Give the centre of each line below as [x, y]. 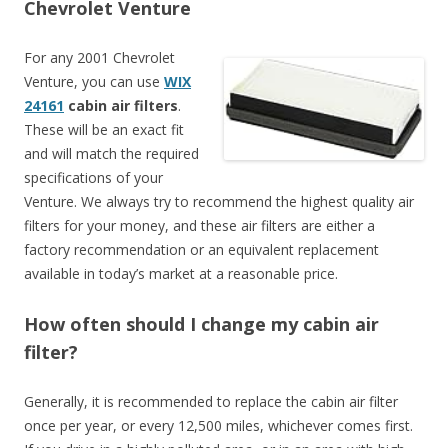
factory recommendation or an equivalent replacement [201, 249]
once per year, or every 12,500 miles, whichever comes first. [218, 425]
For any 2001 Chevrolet [99, 57]
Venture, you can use [94, 81]
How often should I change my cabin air [201, 323]
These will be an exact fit [104, 129]
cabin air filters [121, 105]
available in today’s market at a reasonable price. [181, 273]
